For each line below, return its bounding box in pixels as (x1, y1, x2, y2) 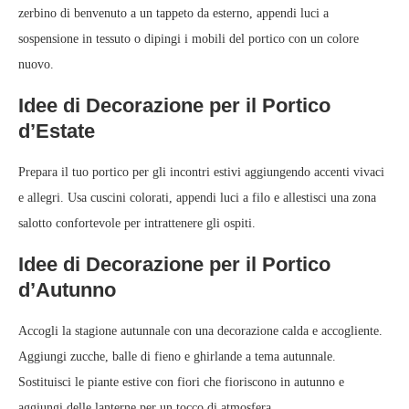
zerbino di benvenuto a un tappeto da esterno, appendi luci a (18, 6, 329, 21)
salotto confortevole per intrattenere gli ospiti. (18, 216, 256, 231)
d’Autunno (18, 278, 116, 302)
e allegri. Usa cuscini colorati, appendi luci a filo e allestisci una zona (18, 191, 376, 205)
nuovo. (18, 58, 54, 72)
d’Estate (18, 120, 95, 143)
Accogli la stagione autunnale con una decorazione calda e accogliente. (18, 324, 383, 339)
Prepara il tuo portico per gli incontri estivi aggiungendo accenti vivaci (18, 165, 384, 180)
